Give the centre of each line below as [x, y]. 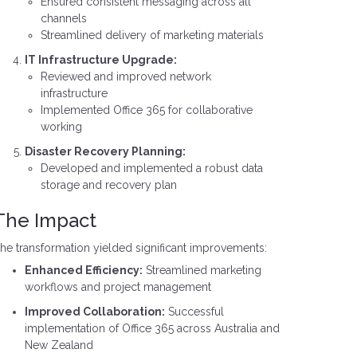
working [61, 127]
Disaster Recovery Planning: [105, 151]
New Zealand [59, 345]
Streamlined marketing [202, 270]
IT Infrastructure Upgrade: [100, 60]
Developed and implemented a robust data [151, 168]
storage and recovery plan [108, 185]
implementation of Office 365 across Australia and [152, 328]
